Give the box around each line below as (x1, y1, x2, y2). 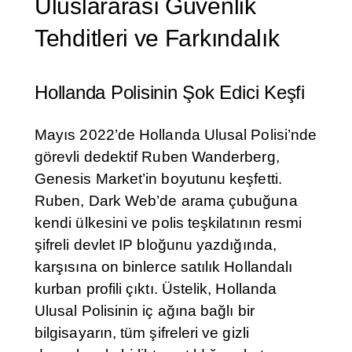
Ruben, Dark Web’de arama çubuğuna (35, 192, 298, 210)
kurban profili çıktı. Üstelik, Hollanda (35, 280, 277, 298)
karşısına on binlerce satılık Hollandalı (35, 258, 293, 276)
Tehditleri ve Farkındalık (35, 25, 280, 52)
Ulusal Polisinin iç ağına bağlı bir (35, 302, 255, 320)
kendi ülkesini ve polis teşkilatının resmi (35, 214, 302, 232)
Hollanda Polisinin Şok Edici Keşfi (35, 82, 305, 104)
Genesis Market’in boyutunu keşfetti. (35, 170, 282, 188)
